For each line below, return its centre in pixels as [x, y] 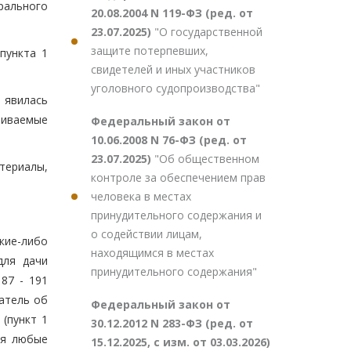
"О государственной [208, 32]
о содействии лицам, [147, 234]
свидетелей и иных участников [173, 69]
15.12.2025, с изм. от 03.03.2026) [181, 342]
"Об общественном [207, 159]
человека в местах [141, 196]
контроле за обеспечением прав [178, 177]
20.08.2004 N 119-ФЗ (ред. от [172, 13]
